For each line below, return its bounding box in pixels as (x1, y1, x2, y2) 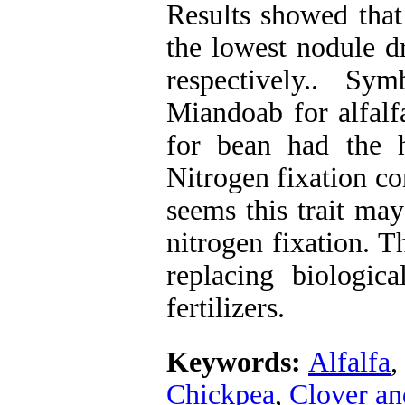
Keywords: (166, 346, 308, 378)
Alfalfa (308, 346, 391, 378)
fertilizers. (166, 292, 285, 324)
